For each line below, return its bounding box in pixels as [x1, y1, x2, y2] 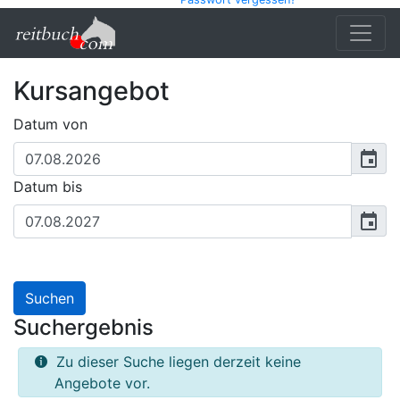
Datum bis [13, 178, 82, 196]
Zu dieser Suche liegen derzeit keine [47, 353, 301, 371]
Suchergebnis [13, 314, 154, 340]
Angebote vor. [54, 374, 150, 392]
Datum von [13, 115, 87, 133]
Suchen [25, 289, 74, 307]
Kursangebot [13, 75, 170, 106]
